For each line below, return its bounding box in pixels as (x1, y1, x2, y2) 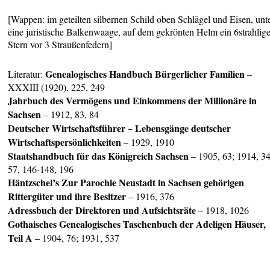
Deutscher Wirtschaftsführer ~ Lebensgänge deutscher (8, 121, 231, 136)
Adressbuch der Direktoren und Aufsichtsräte (8, 203, 196, 218)
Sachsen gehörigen (166, 175, 245, 190)
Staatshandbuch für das (8, 149, 108, 163)
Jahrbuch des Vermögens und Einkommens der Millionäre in (8, 93, 257, 108)
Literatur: (8, 67, 46, 81)
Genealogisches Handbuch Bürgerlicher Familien (45, 67, 245, 81)
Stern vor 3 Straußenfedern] (8, 37, 113, 51)
